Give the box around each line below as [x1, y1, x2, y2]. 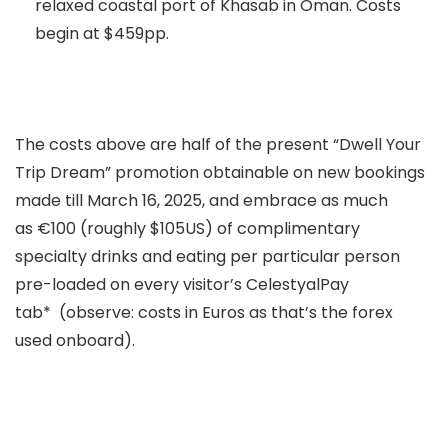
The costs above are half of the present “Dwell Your [15, 133, 421, 156]
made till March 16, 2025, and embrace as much [15, 189, 388, 212]
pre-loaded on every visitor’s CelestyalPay [15, 273, 349, 296]
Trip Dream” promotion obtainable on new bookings [15, 161, 425, 184]
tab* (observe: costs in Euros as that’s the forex [15, 301, 393, 324]
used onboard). [15, 329, 135, 352]
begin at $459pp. [35, 22, 169, 45]
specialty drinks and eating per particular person [15, 245, 400, 268]
